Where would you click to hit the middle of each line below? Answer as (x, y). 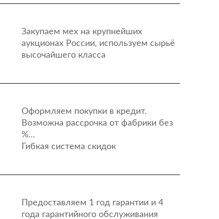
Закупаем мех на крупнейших (82, 32)
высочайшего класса (63, 55)
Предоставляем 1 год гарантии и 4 (92, 203)
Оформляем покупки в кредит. (84, 111)
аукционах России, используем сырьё (98, 44)
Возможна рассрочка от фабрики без (97, 123)
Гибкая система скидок (68, 147)
